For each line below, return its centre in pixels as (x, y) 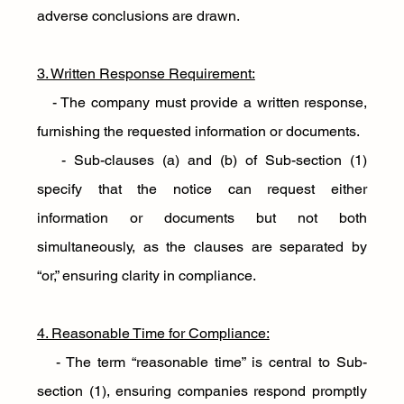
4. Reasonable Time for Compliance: (153, 333)
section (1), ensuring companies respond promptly (202, 391)
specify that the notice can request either (202, 189)
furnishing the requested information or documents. (200, 131)
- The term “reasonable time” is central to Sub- (202, 362)
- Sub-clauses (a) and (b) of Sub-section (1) (202, 160)
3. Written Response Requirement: (146, 73)
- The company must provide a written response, (202, 102)
